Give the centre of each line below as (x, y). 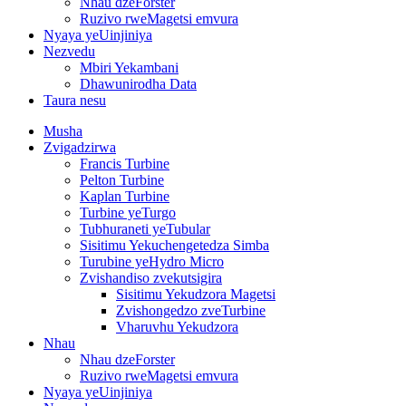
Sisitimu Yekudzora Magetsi (196, 294)
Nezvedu (69, 51)
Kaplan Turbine (125, 196)
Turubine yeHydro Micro (152, 261)
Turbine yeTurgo (128, 213)
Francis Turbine (125, 164)
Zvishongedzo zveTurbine (191, 310)
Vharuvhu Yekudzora (177, 327)
